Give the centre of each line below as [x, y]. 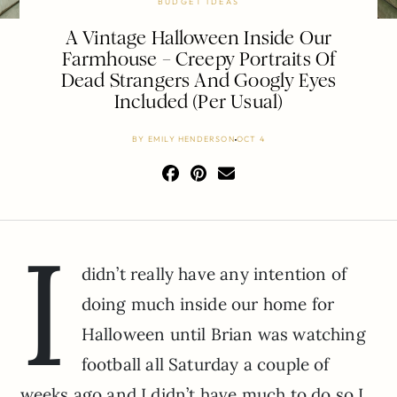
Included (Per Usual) [198, 102]
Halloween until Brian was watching [223, 335]
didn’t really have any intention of [214, 274]
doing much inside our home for [208, 304]
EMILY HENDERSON [191, 139]
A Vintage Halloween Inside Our [198, 39]
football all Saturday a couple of [205, 365]
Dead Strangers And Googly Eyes [198, 81]
